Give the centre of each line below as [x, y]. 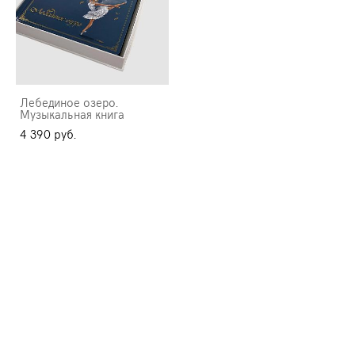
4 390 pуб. [48, 134]
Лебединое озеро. [69, 103]
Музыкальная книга [72, 115]
